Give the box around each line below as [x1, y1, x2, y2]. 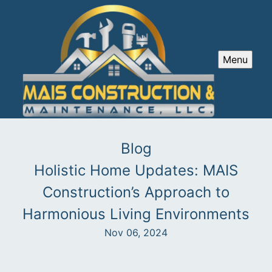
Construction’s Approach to [42, 183, 229, 202]
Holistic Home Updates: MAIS [34, 161, 238, 180]
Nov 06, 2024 [104, 226, 168, 239]
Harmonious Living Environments [22, 205, 250, 223]
